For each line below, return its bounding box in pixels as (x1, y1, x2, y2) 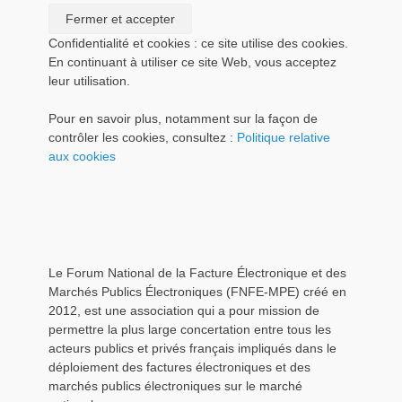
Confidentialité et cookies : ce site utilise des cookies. (48, 36, 348, 50)
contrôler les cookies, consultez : (48, 130, 237, 144)
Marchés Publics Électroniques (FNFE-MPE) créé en (48, 284, 346, 299)
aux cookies (48, 149, 116, 163)
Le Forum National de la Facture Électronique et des (48, 266, 346, 280)
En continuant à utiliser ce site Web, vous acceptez (48, 55, 336, 69)
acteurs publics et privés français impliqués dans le (48, 341, 336, 355)
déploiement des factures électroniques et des (48, 360, 310, 374)
